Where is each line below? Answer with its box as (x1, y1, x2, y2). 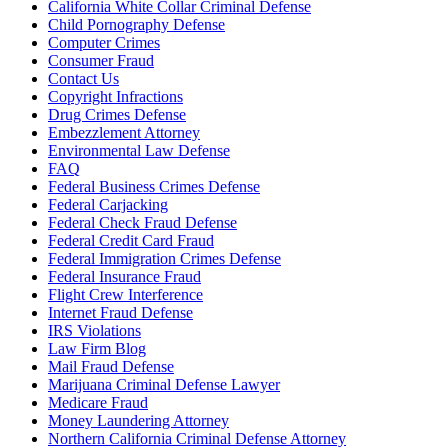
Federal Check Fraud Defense (48, 214, 237, 232)
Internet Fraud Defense (48, 304, 193, 322)
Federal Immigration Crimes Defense (48, 250, 281, 268)
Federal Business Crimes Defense (48, 178, 260, 196)
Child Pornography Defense (48, 16, 225, 34)
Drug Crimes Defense (48, 106, 186, 124)
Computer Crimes (48, 34, 160, 52)
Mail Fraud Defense (48, 358, 174, 376)
